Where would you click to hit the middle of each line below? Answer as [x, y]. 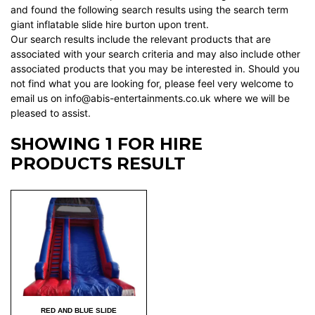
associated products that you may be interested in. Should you [155, 69]
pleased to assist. [51, 113]
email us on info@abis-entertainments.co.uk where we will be [150, 98]
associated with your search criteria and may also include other [155, 54]
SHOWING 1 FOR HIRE [107, 144]
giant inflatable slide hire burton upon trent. [110, 24]
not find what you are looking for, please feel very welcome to [152, 83]
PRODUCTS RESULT [98, 163]
